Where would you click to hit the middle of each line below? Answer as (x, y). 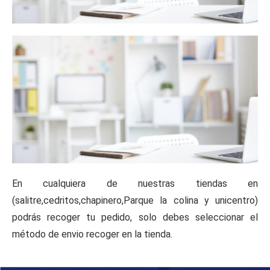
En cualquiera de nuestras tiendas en (135, 184)
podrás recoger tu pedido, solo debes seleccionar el (135, 218)
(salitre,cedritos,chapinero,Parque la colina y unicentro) (135, 201)
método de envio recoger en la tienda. (92, 234)
